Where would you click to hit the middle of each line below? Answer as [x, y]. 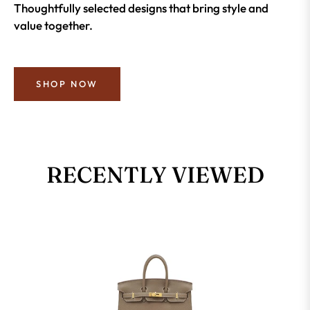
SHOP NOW [67, 84]
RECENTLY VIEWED [155, 175]
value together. [53, 26]
